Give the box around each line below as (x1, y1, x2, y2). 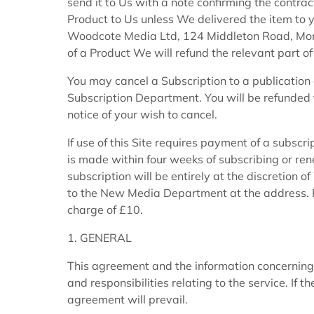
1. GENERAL (67, 231, 132, 245)
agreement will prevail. (67, 292, 188, 307)
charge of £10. (67, 203, 143, 217)
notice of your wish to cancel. (67, 107, 217, 122)
